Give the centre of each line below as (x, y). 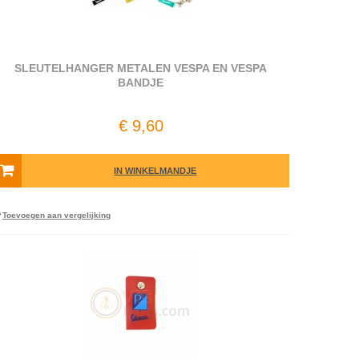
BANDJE (141, 83)
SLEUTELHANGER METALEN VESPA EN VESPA (141, 68)
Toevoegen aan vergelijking (56, 215)
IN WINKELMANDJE (155, 171)
